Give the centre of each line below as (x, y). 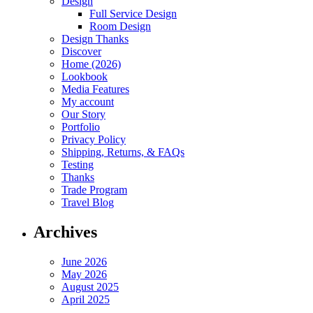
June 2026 (84, 261)
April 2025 (86, 299)
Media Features (95, 89)
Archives (65, 232)
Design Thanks (95, 39)
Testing (78, 165)
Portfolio (81, 127)
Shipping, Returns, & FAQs (123, 152)
